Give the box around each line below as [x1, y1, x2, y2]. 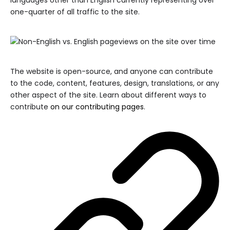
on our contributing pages [50, 102, 144, 112]
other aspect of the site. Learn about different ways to [10, 90, 206, 100]
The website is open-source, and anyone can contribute [10, 66, 213, 76]
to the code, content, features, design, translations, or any [10, 78, 219, 88]
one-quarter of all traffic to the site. [10, 7, 140, 17]
